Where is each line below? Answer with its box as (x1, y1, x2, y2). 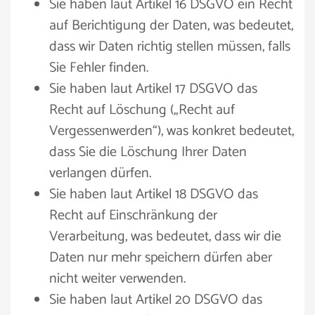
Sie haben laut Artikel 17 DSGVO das (49, 77, 257, 101)
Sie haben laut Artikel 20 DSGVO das (49, 288, 262, 311)
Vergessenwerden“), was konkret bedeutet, (49, 120, 294, 143)
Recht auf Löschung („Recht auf (49, 98, 235, 122)
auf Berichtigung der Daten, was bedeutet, (49, 14, 293, 37)
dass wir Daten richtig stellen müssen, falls (49, 35, 290, 58)
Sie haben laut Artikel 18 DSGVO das (49, 183, 258, 206)
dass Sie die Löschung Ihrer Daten (49, 141, 247, 164)
